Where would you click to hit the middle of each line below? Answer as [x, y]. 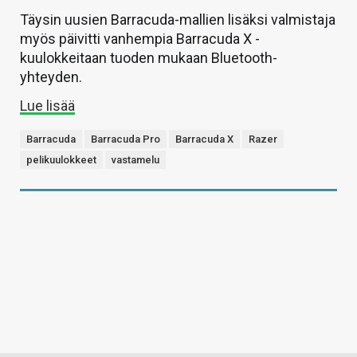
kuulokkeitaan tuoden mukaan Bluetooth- [149, 58]
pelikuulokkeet [61, 160]
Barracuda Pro [126, 139]
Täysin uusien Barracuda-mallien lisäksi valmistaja [178, 20]
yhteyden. [51, 77]
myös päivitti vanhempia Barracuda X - [140, 39]
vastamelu [135, 160]
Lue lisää [47, 106]
